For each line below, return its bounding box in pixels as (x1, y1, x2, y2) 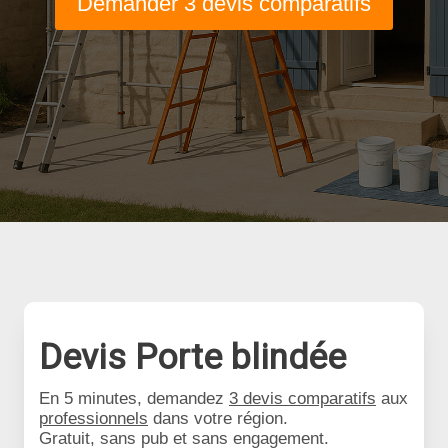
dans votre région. (148, 409, 288, 428)
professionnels (39, 409, 148, 428)
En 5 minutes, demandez (39, 389, 229, 408)
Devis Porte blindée (39, 337, 346, 378)
